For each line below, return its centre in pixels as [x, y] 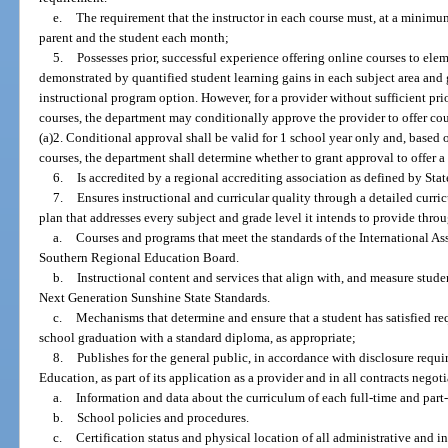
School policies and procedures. [162, 418]
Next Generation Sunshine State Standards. [155, 298]
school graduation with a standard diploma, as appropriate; [198, 338]
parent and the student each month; [134, 38]
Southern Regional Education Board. [139, 258]
